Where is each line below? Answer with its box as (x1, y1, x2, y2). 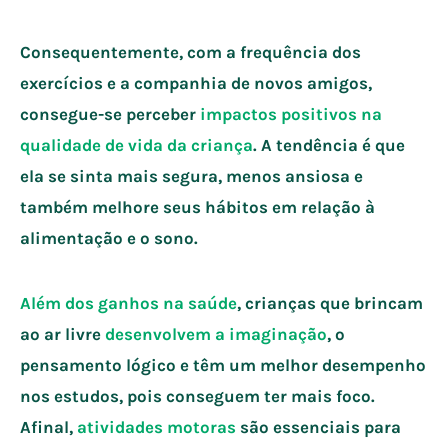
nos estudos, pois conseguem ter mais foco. (20, 385, 375, 406)
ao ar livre (20, 323, 105, 344)
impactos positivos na (196, 103, 382, 124)
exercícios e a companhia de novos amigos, (20, 72, 372, 93)
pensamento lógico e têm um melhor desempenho (20, 354, 426, 375)
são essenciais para (236, 416, 401, 437)
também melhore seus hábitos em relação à (20, 196, 375, 217)
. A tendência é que (253, 134, 405, 155)
